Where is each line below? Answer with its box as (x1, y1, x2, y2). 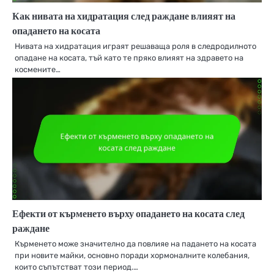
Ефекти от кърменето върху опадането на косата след (12, 207, 245, 220)
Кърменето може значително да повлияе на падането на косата (15, 239, 256, 249)
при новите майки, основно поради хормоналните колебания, (15, 251, 250, 261)
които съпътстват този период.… (15, 262, 138, 272)
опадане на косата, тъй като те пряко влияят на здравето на (15, 53, 243, 63)
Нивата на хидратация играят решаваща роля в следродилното (15, 42, 256, 51)
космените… (15, 65, 61, 75)
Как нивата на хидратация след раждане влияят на (12, 10, 235, 23)
